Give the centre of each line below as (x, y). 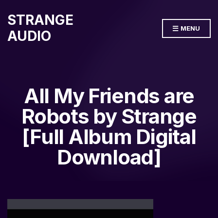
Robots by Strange (109, 116)
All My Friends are (109, 96)
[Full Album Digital (109, 136)
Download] (109, 157)
